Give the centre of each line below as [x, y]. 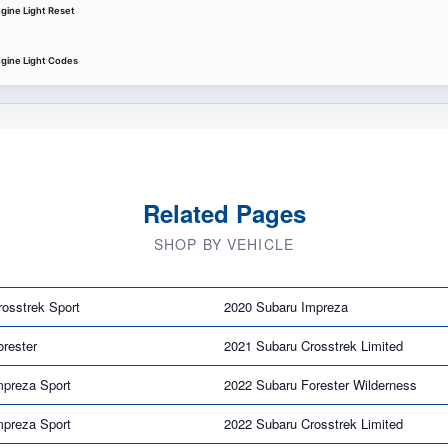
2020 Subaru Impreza [286, 306]
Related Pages [224, 212]
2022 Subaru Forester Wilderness [320, 384]
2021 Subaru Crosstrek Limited [313, 345]
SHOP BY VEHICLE [224, 243]
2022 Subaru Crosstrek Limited [313, 423]
